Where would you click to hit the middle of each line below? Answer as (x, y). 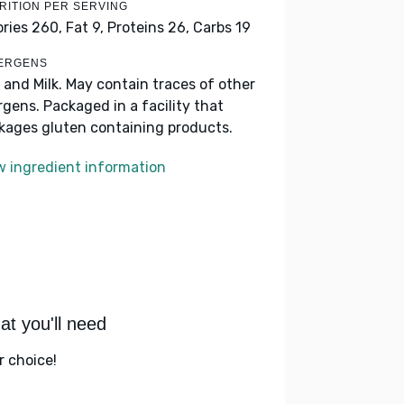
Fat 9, (85, 28)
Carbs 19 (222, 28)
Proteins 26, (148, 28)
